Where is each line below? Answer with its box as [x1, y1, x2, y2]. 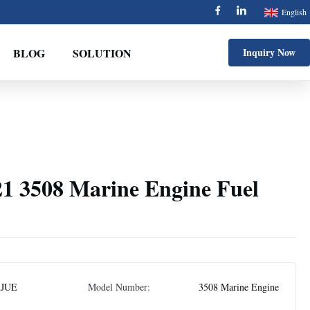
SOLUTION [72, 44, 131, 61]
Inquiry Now [243, 45, 295, 60]
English [282, 6, 307, 17]
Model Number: [88, 280, 150, 293]
